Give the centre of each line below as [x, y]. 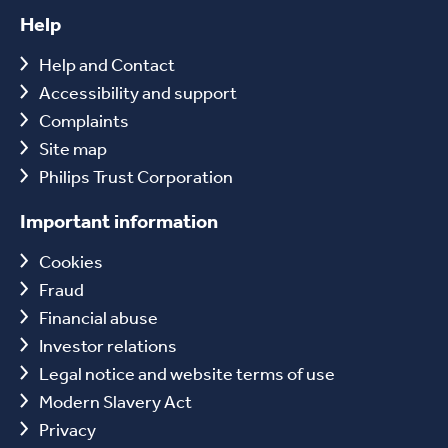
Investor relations [108, 344]
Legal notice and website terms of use [187, 372]
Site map [73, 147]
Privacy [67, 428]
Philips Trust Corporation [136, 175]
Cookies [71, 260]
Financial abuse [98, 316]
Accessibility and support [138, 91]
